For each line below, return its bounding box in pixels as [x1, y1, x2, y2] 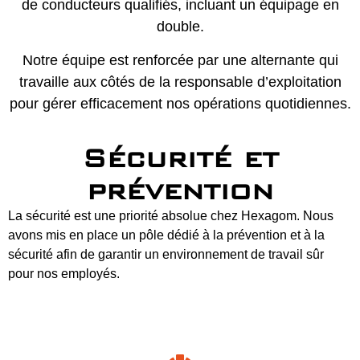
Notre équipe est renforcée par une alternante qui [22, 51, 338, 68]
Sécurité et [81, 141, 279, 175]
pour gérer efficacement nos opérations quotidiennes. [9, 95, 351, 112]
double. [156, 18, 204, 35]
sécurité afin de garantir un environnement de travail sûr [8, 247, 324, 262]
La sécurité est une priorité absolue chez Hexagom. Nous [8, 209, 333, 223]
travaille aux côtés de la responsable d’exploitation [18, 73, 342, 90]
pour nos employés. [8, 267, 123, 281]
